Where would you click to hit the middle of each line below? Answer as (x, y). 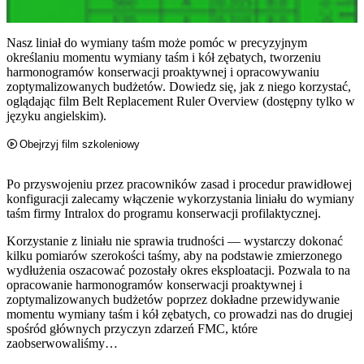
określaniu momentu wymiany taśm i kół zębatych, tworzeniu (164, 57)
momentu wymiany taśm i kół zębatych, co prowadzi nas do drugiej (180, 314)
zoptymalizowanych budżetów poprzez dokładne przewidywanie (173, 299)
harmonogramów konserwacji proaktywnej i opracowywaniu (163, 71)
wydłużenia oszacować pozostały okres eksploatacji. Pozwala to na (178, 270)
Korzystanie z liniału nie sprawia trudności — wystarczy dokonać (175, 240)
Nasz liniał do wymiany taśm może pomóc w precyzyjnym (157, 42)
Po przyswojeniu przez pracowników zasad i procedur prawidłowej (179, 184)
